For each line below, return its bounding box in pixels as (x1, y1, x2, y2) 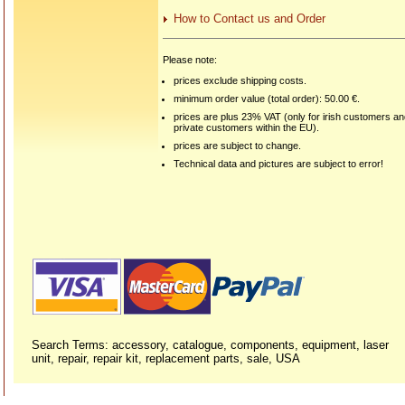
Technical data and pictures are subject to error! (174, 158, 384, 170)
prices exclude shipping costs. (174, 75, 307, 87)
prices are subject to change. (174, 140, 302, 152)
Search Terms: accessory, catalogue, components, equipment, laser (32, 338, 389, 352)
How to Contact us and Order (174, 12, 325, 26)
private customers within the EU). (174, 122, 320, 134)
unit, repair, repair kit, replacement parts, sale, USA (32, 352, 300, 365)
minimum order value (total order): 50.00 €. (174, 93, 361, 105)
